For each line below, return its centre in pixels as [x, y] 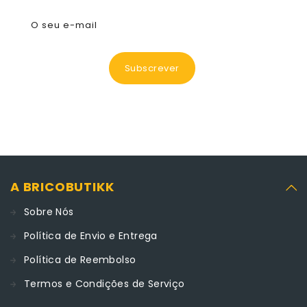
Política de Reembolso [80, 260]
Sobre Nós [49, 212]
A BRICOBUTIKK [62, 187]
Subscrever [152, 68]
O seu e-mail [64, 25]
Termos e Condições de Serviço [105, 284]
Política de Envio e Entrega [91, 236]
